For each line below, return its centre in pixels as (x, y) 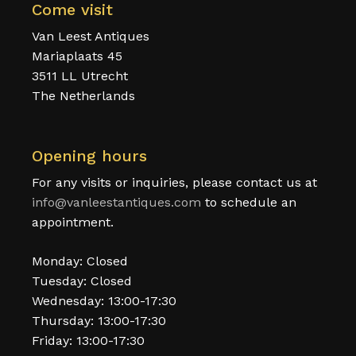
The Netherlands (84, 96)
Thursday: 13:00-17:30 (99, 321)
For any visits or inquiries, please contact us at (175, 183)
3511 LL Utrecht (80, 76)
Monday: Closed (80, 261)
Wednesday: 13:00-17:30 (104, 301)
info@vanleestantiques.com (117, 203)
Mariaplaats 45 (77, 56)
